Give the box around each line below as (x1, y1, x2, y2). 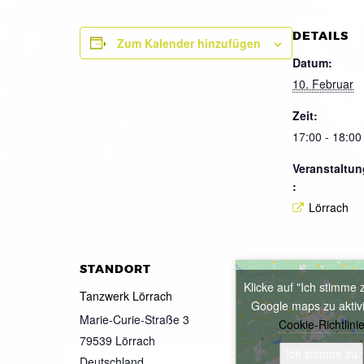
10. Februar (292, 75, 353, 92)
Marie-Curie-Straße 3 (80, 311, 189, 328)
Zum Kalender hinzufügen (117, 34, 261, 51)
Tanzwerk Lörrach (80, 288, 172, 305)
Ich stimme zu (285, 345, 357, 362)
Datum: (292, 54, 332, 71)
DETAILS (292, 28, 349, 44)
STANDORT (80, 262, 151, 278)
